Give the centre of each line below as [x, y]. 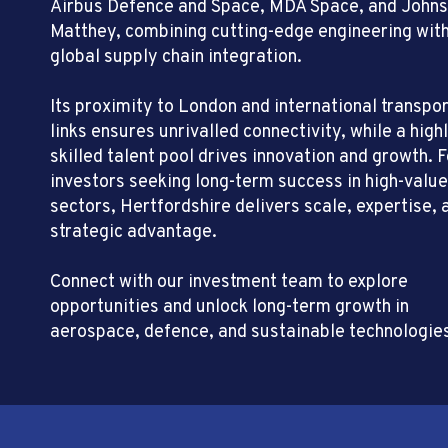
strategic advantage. [133, 232]
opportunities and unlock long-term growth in [229, 307]
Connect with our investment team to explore [229, 282]
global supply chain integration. [176, 57]
